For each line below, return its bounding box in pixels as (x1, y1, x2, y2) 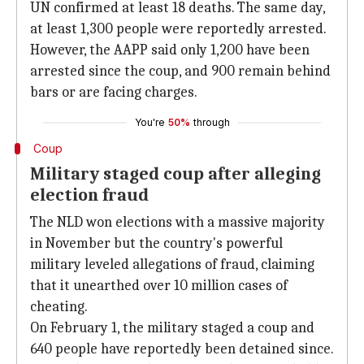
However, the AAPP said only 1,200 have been (30, 41, 310, 58)
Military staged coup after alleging (30, 163, 321, 184)
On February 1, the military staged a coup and (30, 319, 314, 336)
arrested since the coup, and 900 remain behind (30, 63, 331, 80)
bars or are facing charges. (30, 84, 197, 101)
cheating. (30, 298, 88, 315)
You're (134, 116, 165, 128)
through (193, 116, 230, 128)
